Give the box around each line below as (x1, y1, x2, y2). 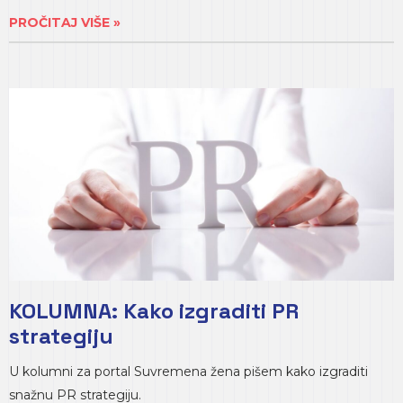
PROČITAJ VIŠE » (9, 14, 121, 31)
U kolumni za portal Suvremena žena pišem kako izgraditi (9, 363, 368, 380)
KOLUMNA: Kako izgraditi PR (9, 297, 299, 325)
